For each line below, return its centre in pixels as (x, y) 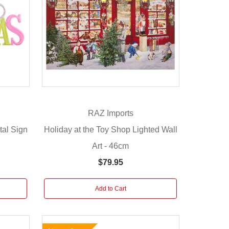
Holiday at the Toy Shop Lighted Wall (110, 129)
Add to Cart (110, 188)
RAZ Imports (110, 113)
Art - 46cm (111, 146)
